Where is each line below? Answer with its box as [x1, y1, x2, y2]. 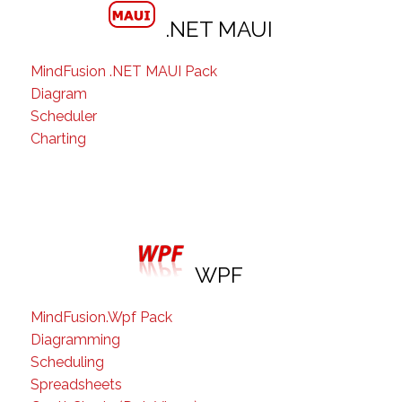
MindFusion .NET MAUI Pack [31, 63, 217, 80]
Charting [31, 130, 86, 147]
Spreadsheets [31, 376, 122, 393]
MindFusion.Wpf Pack [31, 309, 172, 326]
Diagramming [31, 331, 120, 348]
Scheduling [31, 354, 104, 371]
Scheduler [31, 108, 97, 125]
